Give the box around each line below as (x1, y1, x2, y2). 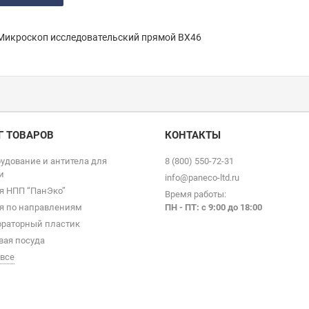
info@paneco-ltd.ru (165, 172, 239, 183)
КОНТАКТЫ (165, 129, 221, 141)
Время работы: (165, 189, 226, 199)
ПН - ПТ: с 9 (165, 202, 213, 212)
